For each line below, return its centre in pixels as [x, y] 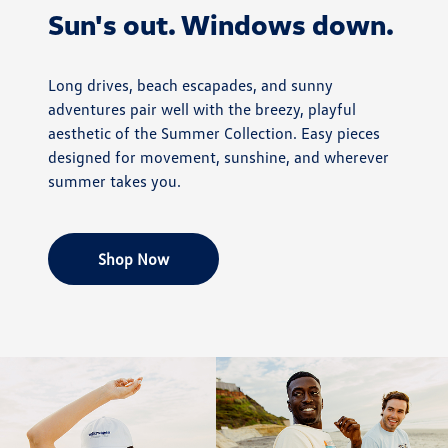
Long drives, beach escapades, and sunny [190, 85]
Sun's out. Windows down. [221, 24]
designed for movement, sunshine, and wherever [218, 157]
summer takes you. [114, 181]
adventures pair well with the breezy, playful [202, 109]
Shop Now [133, 259]
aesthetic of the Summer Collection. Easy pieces [214, 133]
